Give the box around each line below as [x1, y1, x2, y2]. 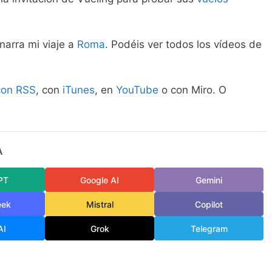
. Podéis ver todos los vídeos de [105, 38, 262, 51]
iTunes [63, 84, 95, 97]
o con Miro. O [158, 84, 226, 97]
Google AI [80, 174, 119, 185]
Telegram [190, 223, 228, 234]
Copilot [195, 199, 223, 209]
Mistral [86, 199, 114, 209]
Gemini [195, 174, 222, 185]
